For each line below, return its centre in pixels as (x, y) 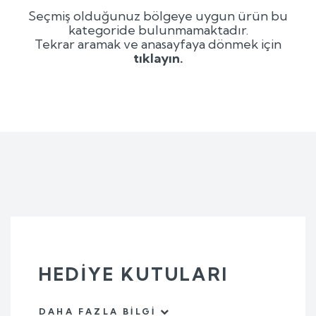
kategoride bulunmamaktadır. (158, 30)
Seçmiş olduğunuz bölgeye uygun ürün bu (158, 16)
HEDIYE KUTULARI (134, 274)
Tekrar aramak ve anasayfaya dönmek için (158, 44)
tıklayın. (158, 58)
